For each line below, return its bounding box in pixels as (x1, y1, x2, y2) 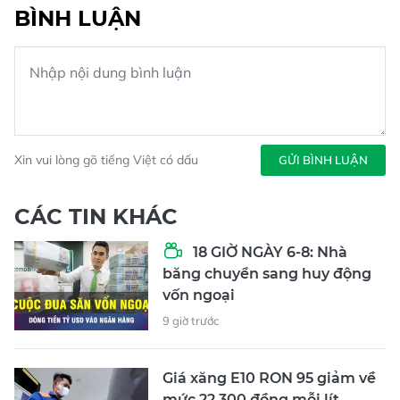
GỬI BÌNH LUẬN (279, 152, 368, 167)
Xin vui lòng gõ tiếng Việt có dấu (14, 151, 198, 168)
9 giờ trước (162, 312, 219, 328)
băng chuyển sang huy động (162, 264, 371, 282)
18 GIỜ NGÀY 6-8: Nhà (189, 243, 347, 261)
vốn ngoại (162, 286, 235, 304)
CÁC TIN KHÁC (14, 203, 178, 229)
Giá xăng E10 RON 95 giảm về (162, 369, 376, 387)
